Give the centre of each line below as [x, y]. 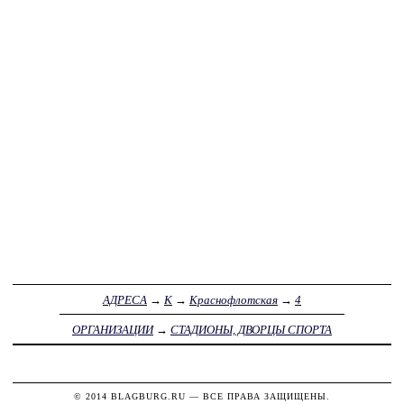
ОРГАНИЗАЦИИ [113, 329]
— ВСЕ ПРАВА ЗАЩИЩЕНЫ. [258, 396]
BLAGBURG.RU [148, 396]
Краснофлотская [234, 299]
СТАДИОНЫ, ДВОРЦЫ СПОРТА [251, 329]
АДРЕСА [125, 299]
